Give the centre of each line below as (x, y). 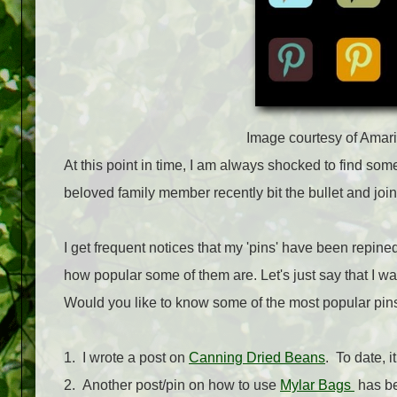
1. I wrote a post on (126, 358)
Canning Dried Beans (257, 358)
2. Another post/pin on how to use (172, 385)
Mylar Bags (317, 385)
